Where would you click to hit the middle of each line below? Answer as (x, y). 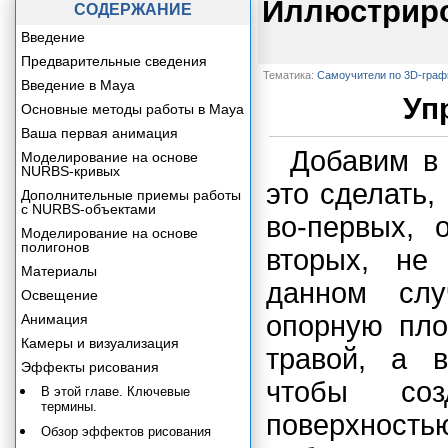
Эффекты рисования (90, 367)
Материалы (59, 271)
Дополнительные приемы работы (131, 195)
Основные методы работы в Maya (132, 109)
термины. (69, 406)
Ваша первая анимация (99, 133)
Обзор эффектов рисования (126, 431)
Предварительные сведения (114, 61)
